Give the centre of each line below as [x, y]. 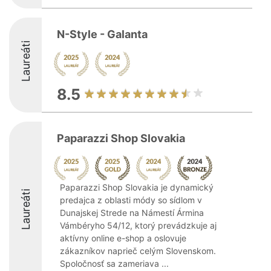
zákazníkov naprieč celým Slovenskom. [138, 251]
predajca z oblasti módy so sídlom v [131, 200]
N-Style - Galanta [102, 34]
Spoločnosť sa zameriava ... [114, 263]
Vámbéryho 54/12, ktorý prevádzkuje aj [138, 225]
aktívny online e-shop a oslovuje [123, 238]
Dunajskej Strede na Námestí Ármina [132, 213]
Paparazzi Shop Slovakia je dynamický [137, 187]
